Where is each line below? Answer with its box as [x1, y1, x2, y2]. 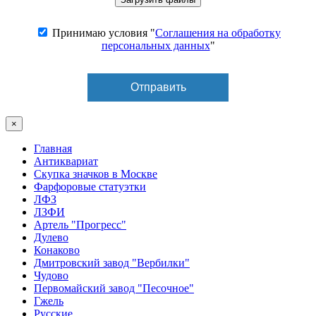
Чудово [34, 269, 68, 281]
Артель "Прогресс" [34, 218, 126, 231]
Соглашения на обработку [155, 26, 281, 39]
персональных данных [101, 39, 210, 51]
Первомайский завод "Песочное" [34, 281, 194, 294]
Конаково [34, 243, 80, 256]
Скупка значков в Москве [34, 167, 157, 180]
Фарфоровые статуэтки [34, 180, 146, 193]
